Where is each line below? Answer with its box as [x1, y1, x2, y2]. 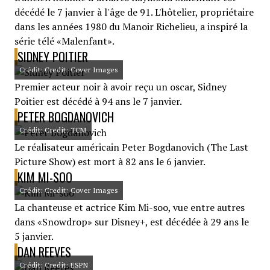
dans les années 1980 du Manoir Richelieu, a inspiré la [14, 20, 248, 33]
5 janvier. [14, 230, 54, 243]
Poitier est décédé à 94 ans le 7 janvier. [14, 95, 182, 108]
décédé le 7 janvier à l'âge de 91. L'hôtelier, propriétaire [14, 5, 254, 19]
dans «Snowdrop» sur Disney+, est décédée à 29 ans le [14, 215, 249, 228]
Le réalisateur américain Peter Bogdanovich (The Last [14, 140, 248, 154]
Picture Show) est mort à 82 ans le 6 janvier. [14, 155, 206, 168]
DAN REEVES [17, 243, 71, 261]
